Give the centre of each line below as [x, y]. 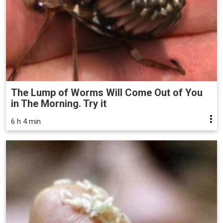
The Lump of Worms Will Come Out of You [107, 92]
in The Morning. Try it [59, 103]
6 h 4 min [26, 121]
